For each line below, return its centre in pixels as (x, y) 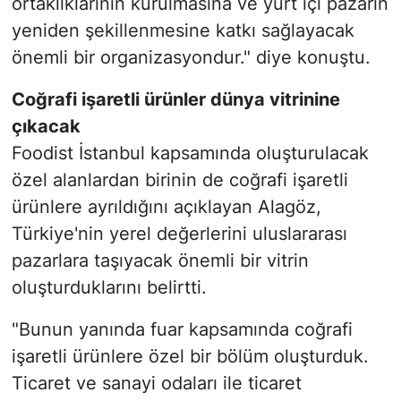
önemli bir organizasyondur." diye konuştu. (191, 58)
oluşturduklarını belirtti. (109, 288)
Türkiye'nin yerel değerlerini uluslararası (179, 234)
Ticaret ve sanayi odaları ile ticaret (156, 384)
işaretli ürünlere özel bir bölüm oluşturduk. (190, 357)
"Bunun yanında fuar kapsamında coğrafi (182, 330)
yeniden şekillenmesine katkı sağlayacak (183, 31)
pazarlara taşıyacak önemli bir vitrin (160, 261)
